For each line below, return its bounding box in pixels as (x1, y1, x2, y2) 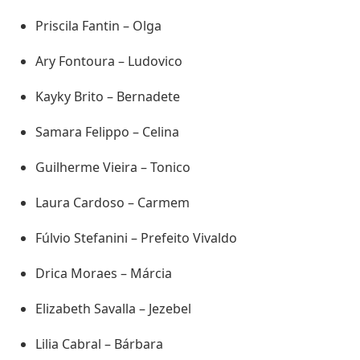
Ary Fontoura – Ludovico (35, 52, 182, 71)
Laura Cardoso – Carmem (35, 194, 190, 212)
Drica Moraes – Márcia (35, 264, 172, 283)
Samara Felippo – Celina (35, 123, 179, 141)
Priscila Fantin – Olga (35, 17, 162, 35)
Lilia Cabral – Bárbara (35, 335, 163, 354)
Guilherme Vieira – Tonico (35, 158, 190, 177)
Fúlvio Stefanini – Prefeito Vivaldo (35, 229, 237, 247)
